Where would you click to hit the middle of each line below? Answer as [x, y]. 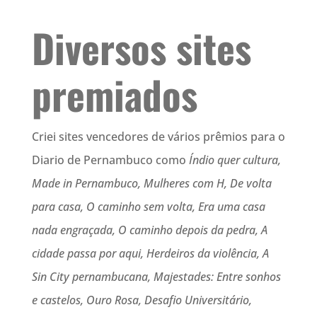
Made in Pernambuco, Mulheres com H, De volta [151, 184]
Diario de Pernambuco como [110, 160]
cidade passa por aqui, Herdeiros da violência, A [150, 254]
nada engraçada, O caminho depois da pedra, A [149, 230]
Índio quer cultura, [235, 160]
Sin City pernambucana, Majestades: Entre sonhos [156, 277]
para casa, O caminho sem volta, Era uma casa [148, 207]
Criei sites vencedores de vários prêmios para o [158, 137]
